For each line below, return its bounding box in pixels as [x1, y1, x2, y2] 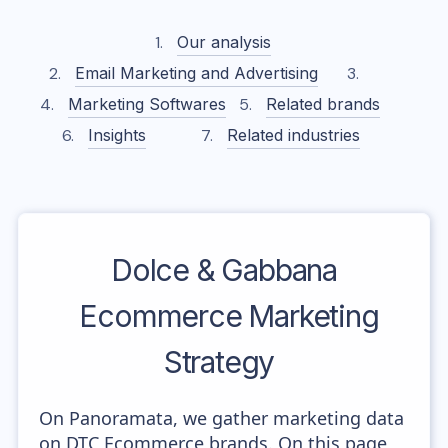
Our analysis [177, 32, 271, 52]
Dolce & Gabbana [111, 252, 337, 288]
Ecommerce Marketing [79, 298, 379, 334]
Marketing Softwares [68, 94, 227, 114]
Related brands [265, 94, 380, 114]
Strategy [163, 344, 275, 380]
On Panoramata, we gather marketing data [39, 406, 405, 430]
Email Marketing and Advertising [75, 63, 319, 83]
